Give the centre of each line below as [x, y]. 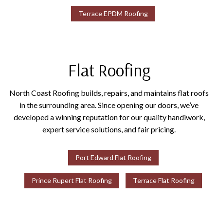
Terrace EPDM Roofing [113, 14]
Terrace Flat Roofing [164, 181]
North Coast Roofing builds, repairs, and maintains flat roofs [109, 93]
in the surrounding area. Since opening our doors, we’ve [109, 105]
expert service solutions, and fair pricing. [109, 129]
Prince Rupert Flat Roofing [72, 181]
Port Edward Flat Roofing [113, 158]
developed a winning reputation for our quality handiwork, [109, 117]
